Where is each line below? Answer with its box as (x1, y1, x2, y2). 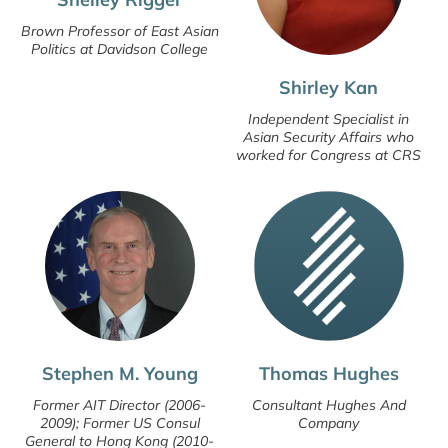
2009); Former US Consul (39, 414, 200, 433)
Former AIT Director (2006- (33, 396, 206, 415)
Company (298, 414, 359, 433)
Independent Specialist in (248, 110, 409, 129)
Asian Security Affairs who (243, 128, 414, 147)
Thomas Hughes (258, 362, 399, 386)
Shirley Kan (279, 76, 378, 100)
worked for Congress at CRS (236, 146, 421, 165)
